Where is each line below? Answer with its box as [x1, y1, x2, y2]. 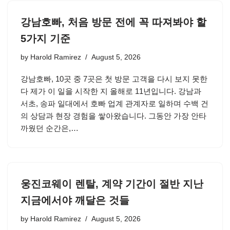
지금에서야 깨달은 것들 [21, 195, 129, 206]
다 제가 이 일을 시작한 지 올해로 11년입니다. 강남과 [21, 87, 201, 95]
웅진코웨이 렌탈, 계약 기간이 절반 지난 [21, 178, 203, 189]
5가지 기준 [21, 33, 70, 44]
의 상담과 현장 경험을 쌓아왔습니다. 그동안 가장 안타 [21, 111, 206, 120]
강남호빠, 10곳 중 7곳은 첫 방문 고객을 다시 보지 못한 [21, 74, 207, 83]
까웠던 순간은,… [21, 124, 81, 132]
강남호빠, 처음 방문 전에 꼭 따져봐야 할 [21, 16, 206, 28]
